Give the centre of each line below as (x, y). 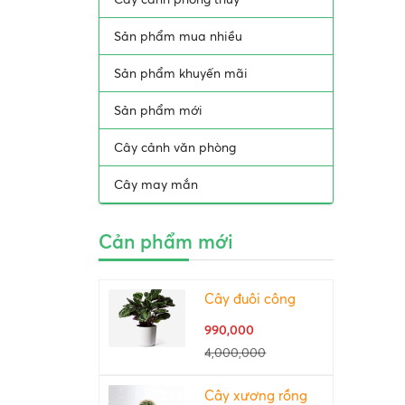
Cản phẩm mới (165, 242)
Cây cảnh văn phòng (174, 147)
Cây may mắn (155, 184)
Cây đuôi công (250, 299)
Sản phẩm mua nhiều (178, 36)
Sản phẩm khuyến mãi (180, 73)
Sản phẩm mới (158, 110)
